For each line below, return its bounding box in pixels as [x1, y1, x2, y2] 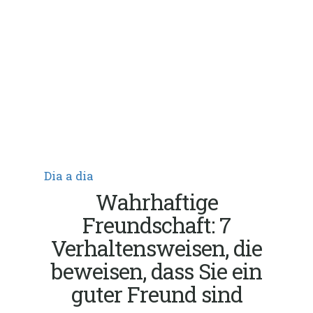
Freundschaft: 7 [82, 210, 231, 239]
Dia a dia [43, 168, 94, 183]
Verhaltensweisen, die [51, 233, 262, 262]
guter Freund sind [71, 279, 242, 308]
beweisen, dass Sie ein [51, 256, 262, 285]
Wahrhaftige [95, 187, 218, 216]
